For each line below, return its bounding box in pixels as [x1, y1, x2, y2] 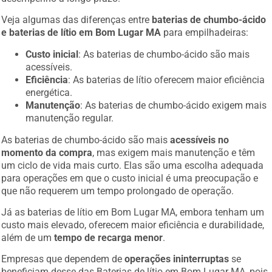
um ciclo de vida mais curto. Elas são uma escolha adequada [1, 156, 264, 168]
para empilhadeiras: [161, 24, 249, 36]
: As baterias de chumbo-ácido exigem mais [80, 96, 267, 108]
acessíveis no [170, 131, 229, 143]
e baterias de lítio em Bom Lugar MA [1, 24, 161, 36]
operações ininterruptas [124, 250, 229, 262]
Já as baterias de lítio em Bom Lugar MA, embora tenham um [1, 203, 265, 216]
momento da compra [1, 143, 93, 155]
